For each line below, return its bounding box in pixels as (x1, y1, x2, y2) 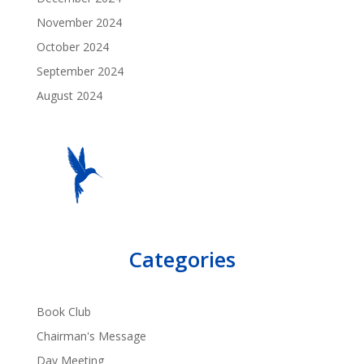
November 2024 (36, 15, 122, 30)
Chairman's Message (36, 328, 146, 344)
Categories (128, 245, 236, 274)
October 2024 (36, 39, 109, 54)
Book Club (36, 304, 91, 319)
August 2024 (36, 88, 102, 103)
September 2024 (36, 63, 123, 79)
